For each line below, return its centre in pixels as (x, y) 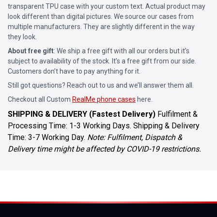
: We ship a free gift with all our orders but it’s (122, 51)
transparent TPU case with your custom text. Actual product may (107, 7)
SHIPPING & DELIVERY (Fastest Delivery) (82, 114)
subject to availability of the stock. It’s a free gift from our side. (102, 61)
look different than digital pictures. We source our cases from (101, 17)
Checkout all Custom (40, 100)
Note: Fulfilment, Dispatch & (135, 138)
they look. (22, 37)
